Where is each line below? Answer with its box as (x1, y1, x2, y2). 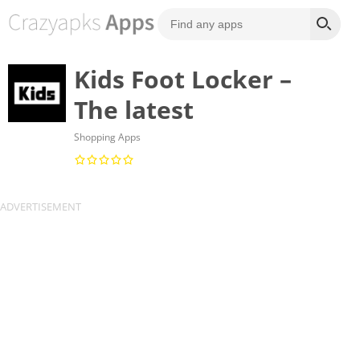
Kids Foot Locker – (73, 63, 292, 96)
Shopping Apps (73, 130, 141, 144)
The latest (73, 93, 194, 126)
